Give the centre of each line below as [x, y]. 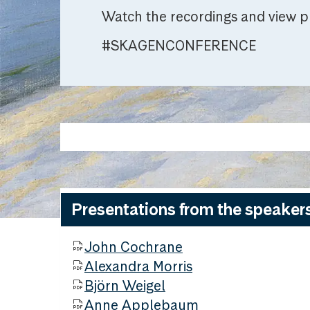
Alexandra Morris [138, 266]
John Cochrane [134, 247]
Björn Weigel [125, 286]
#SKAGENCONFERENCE [179, 46]
